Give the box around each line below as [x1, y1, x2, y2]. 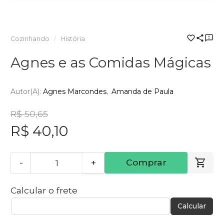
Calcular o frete [10, 185, 77, 196]
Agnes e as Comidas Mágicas [10, 54, 211, 71]
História [60, 35, 85, 42]
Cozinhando [10, 35, 49, 42]
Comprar [125, 157, 166, 168]
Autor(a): [10, 86, 43, 96]
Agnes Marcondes [43, 86, 106, 96]
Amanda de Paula [111, 86, 173, 96]
